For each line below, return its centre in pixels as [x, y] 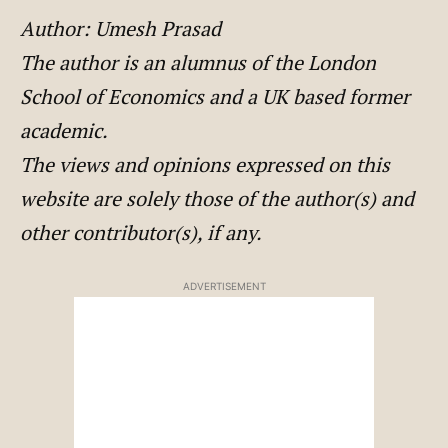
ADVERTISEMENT [224, 285]
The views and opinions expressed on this [205, 164]
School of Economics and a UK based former [215, 96]
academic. [64, 130]
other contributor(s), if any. [141, 232]
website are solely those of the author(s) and [217, 198]
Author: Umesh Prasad [120, 28]
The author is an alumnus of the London [198, 62]
